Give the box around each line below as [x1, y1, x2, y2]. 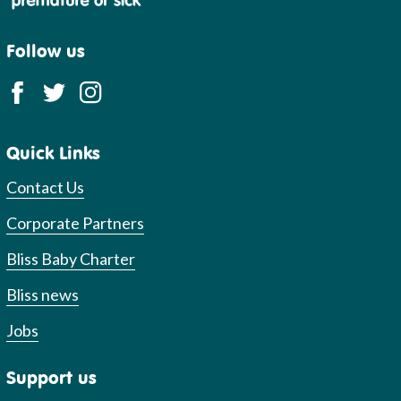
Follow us [6, 38, 86, 62]
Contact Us [6, 176, 85, 197]
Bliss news [6, 284, 80, 304]
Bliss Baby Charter [6, 248, 136, 269]
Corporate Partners [6, 212, 145, 233]
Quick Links [6, 141, 101, 164]
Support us [6, 365, 98, 388]
